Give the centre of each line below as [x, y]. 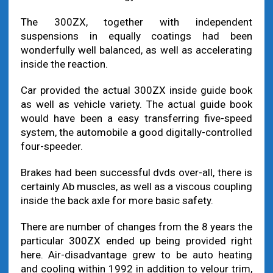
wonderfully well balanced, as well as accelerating [136, 50]
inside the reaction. [64, 64]
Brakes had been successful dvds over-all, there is [136, 172]
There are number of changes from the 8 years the [136, 227]
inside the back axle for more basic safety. [117, 200]
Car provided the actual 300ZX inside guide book [136, 90]
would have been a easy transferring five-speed [136, 118]
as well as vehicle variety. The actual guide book [136, 104]
